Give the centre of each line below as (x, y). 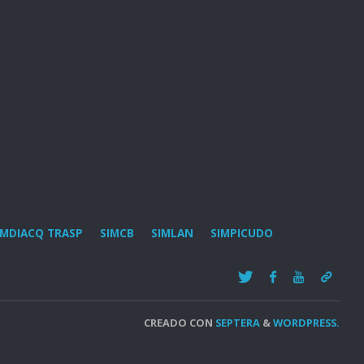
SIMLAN (172, 234)
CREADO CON (178, 323)
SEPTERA (236, 323)
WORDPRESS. (306, 323)
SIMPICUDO (242, 234)
